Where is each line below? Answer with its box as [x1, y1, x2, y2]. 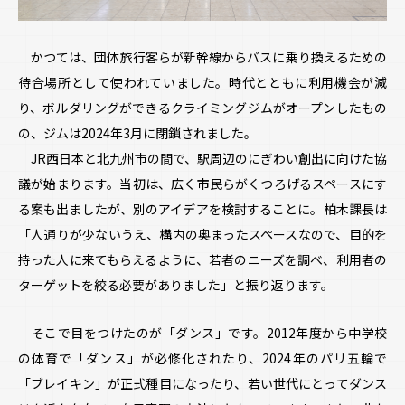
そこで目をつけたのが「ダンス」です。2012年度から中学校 [18, 323, 387, 342]
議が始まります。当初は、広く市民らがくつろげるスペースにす [18, 174, 387, 193]
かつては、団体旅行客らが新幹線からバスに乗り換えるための [18, 47, 387, 66]
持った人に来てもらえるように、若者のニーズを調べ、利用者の [18, 250, 387, 268]
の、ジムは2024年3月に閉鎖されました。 [18, 123, 257, 142]
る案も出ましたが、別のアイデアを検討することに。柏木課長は [18, 199, 387, 218]
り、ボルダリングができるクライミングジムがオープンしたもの [18, 98, 387, 117]
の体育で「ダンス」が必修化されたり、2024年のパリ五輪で [18, 348, 387, 367]
